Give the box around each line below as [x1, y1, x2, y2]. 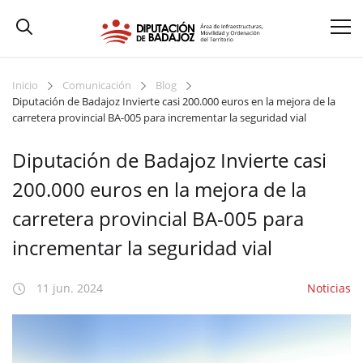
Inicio [12, 78, 38, 92]
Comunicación [62, 78, 131, 92]
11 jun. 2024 [36, 280, 103, 296]
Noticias [307, 280, 351, 296]
